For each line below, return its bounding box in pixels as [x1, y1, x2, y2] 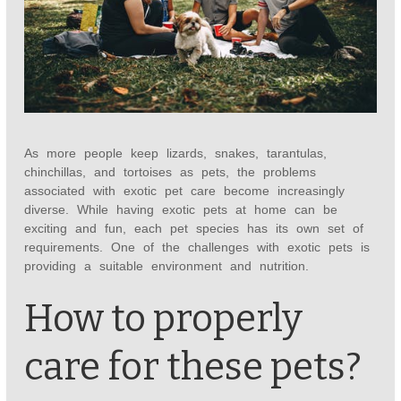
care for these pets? [24, 345, 363, 390]
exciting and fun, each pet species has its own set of [24, 221, 364, 236]
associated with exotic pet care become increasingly [24, 183, 346, 199]
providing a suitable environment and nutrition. [24, 259, 310, 274]
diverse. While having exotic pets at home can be [24, 202, 338, 218]
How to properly [24, 296, 303, 342]
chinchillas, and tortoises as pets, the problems [24, 165, 317, 180]
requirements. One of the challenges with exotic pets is [24, 240, 371, 255]
